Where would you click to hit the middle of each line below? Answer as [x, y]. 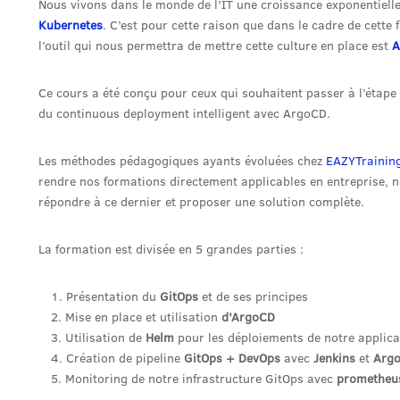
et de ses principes [253, 296]
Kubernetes [71, 25]
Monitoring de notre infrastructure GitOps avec [201, 379]
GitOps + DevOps [230, 358]
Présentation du [113, 296]
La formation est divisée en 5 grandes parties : [171, 249]
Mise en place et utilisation [143, 317]
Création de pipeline [123, 358]
